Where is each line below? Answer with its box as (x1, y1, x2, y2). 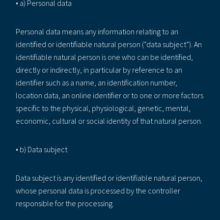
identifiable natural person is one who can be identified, (16, 52, 193, 62)
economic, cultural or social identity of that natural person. (16, 115, 202, 126)
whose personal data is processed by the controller (16, 185, 180, 195)
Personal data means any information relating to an (16, 26, 178, 36)
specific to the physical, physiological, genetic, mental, (16, 103, 191, 113)
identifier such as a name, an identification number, (16, 77, 177, 87)
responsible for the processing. (16, 198, 114, 208)
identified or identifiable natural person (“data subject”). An (16, 39, 202, 49)
